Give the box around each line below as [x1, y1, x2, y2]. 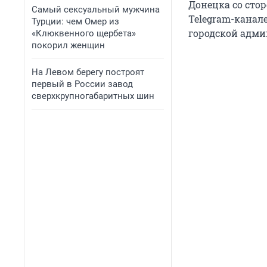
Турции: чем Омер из [32, 16, 119, 27]
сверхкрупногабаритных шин [32, 91, 154, 101]
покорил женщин [32, 40, 105, 51]
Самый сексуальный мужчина [32, 4, 160, 15]
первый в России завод [32, 79, 133, 89]
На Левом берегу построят [32, 67, 144, 77]
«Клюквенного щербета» [32, 28, 136, 39]
